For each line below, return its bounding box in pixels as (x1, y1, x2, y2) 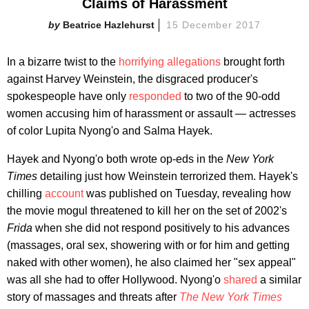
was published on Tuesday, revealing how (83, 187, 291, 199)
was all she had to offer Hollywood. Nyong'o (7, 273, 223, 286)
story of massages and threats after (7, 290, 179, 303)
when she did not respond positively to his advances (35, 221, 290, 234)
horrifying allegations (119, 55, 221, 68)
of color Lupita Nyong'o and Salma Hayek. (7, 124, 212, 137)
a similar (257, 273, 301, 286)
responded (129, 90, 181, 102)
